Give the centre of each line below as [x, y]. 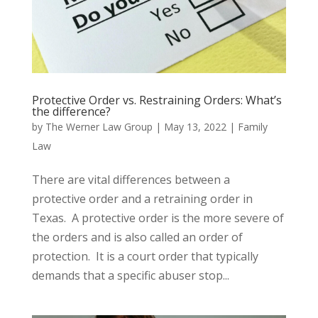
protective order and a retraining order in [142, 198]
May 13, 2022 [195, 126]
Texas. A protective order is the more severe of [158, 218]
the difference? [71, 111]
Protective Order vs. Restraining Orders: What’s [157, 100]
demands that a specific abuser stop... [130, 275]
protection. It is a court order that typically [145, 256]
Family [252, 126]
